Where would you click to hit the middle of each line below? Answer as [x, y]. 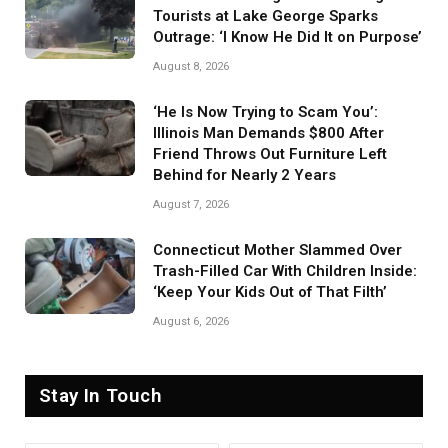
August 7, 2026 [191, 204]
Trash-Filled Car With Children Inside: [285, 270]
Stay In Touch [100, 395]
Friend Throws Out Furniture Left [270, 153]
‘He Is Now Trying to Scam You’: [265, 111]
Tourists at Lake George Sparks [265, 15]
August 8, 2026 [191, 66]
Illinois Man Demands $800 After [268, 132]
